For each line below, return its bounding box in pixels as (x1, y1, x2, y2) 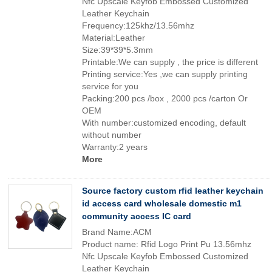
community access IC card (82, 211, 191, 221)
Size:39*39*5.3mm (82, 45, 153, 55)
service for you (82, 81, 138, 91)
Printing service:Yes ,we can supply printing (82, 69, 248, 79)
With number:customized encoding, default (82, 118, 246, 127)
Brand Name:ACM (82, 227, 152, 237)
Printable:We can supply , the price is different (82, 57, 258, 67)
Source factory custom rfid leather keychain (82, 186, 263, 195)
